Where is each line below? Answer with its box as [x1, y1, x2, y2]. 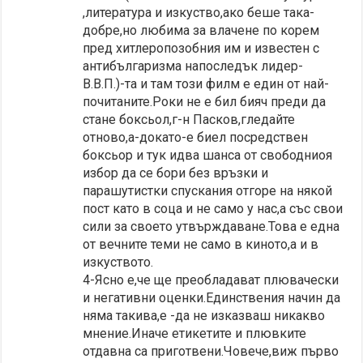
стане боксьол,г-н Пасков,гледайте [83, 111, 296, 127]
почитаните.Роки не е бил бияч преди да [83, 93, 327, 109]
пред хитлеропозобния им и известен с [83, 40, 320, 56]
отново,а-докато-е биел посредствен [83, 129, 309, 145]
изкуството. [83, 254, 154, 270]
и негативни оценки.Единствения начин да [83, 289, 341, 305]
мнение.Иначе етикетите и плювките [83, 325, 307, 341]
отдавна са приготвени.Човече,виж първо [83, 343, 340, 359]
